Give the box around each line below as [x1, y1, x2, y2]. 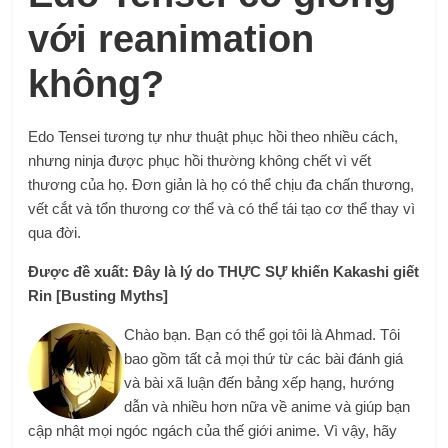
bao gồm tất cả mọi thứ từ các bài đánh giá [124, 349, 404, 367]
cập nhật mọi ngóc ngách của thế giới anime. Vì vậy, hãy [28, 421, 398, 439]
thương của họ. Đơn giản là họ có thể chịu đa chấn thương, [28, 175, 415, 193]
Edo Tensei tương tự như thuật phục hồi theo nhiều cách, [28, 127, 399, 145]
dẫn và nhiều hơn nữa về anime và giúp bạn [124, 397, 411, 415]
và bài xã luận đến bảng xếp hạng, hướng [124, 373, 395, 391]
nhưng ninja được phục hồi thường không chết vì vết [28, 151, 372, 169]
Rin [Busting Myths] [28, 286, 169, 304]
